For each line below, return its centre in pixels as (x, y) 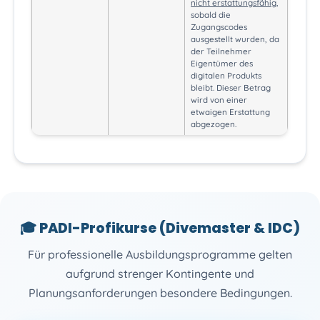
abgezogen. (214, 124)
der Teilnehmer (221, 51)
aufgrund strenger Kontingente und (160, 273)
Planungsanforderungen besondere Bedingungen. (160, 292)
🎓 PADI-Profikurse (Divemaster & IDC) (160, 228)
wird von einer (219, 99)
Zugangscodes (219, 26)
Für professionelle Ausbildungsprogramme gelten (160, 254)
